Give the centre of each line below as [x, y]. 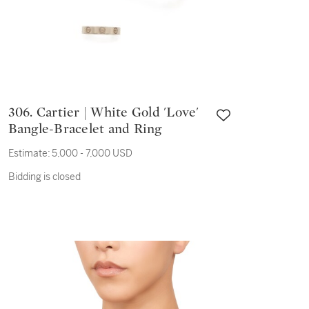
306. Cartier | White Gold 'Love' [22, 112]
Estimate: [29, 153]
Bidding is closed [44, 177]
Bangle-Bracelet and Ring [85, 129]
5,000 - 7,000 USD [92, 153]
